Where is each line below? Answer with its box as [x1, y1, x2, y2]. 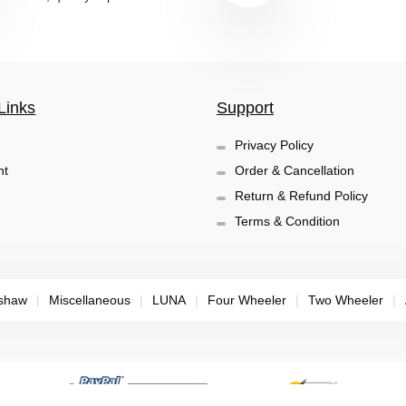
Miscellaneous [48, 293, 130, 308]
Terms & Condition [234, 214, 340, 229]
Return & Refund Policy [234, 188, 368, 204]
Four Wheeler [207, 293, 286, 308]
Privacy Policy [234, 138, 314, 153]
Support [216, 99, 274, 118]
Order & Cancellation [234, 163, 354, 179]
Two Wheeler [307, 293, 383, 308]
